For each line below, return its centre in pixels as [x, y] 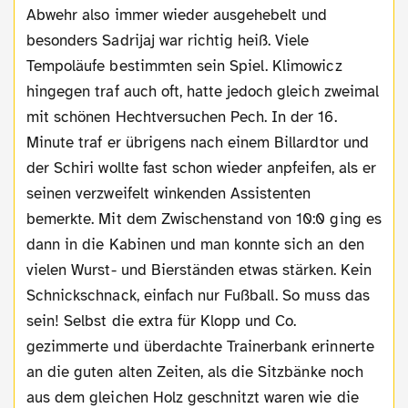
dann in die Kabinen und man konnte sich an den [195, 244]
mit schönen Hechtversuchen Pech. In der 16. [182, 117]
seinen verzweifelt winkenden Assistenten [169, 193]
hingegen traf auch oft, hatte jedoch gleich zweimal [203, 91]
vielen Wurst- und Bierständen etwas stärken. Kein [199, 270]
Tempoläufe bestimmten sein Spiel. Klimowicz [184, 66]
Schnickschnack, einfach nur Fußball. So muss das [198, 295]
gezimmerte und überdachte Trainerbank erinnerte [200, 346]
